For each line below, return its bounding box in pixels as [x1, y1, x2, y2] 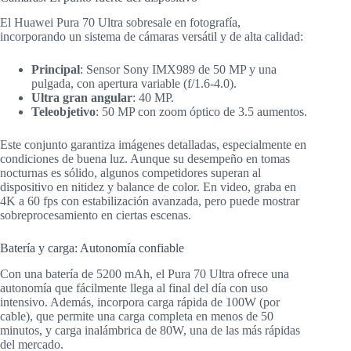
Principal [31, 63, 80, 77]
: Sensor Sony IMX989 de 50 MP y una [80, 63, 277, 77]
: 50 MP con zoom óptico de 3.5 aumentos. [96, 105, 307, 119]
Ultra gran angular [31, 91, 132, 105]
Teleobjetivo [31, 105, 96, 119]
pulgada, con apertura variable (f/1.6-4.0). [31, 77, 237, 91]
